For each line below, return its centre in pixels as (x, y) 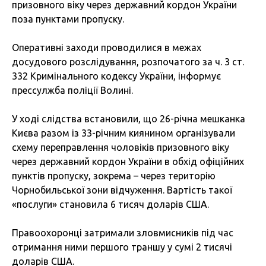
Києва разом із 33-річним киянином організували (123, 133)
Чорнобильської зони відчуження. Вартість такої (122, 190)
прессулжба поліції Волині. (72, 91)
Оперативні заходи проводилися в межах (107, 48)
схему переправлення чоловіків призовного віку (121, 148)
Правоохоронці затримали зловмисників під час (123, 233)
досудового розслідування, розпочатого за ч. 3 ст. (128, 62)
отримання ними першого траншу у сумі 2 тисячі (122, 247)
